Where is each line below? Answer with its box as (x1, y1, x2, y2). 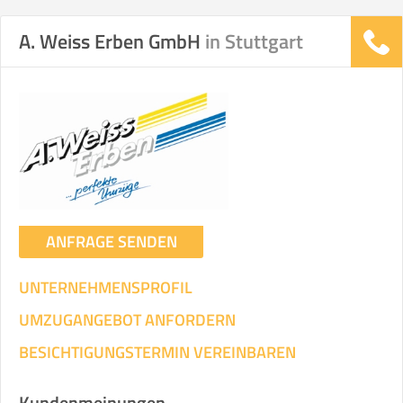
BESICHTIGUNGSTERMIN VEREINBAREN (19, 340, 296, 364)
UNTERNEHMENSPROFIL (19, 275, 193, 300)
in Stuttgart (205, 26, 303, 57)
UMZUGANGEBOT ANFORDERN (19, 308, 236, 332)
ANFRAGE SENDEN (45, 229, 177, 254)
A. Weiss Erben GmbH (19, 26, 205, 57)
